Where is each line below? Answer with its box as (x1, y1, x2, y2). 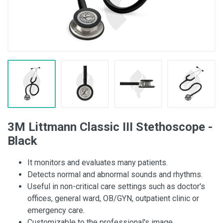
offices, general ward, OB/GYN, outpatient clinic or (27, 194, 199, 203)
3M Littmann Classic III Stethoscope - (7, 120, 213, 134)
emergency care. (27, 206, 85, 215)
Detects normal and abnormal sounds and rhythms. (27, 170, 203, 179)
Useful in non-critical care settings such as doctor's (27, 182, 205, 191)
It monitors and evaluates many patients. (27, 158, 168, 167)
